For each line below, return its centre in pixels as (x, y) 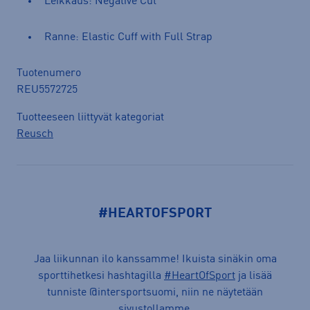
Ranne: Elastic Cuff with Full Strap (128, 37)
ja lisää (254, 276)
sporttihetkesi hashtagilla (101, 276)
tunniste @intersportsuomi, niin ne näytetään (155, 292)
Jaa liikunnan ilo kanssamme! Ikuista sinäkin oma (155, 259)
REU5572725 (47, 90)
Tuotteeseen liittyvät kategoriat (90, 117)
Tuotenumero (49, 73)
